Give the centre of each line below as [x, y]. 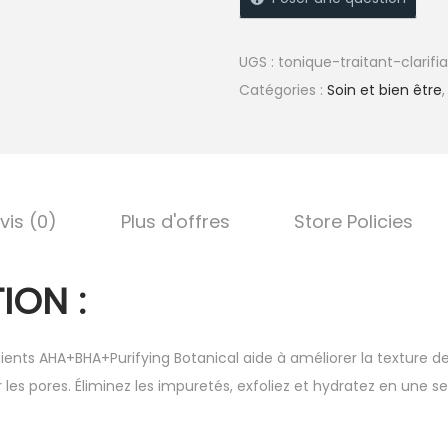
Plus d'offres [175, 221]
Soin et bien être [384, 90]
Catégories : [283, 90]
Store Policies [353, 221]
